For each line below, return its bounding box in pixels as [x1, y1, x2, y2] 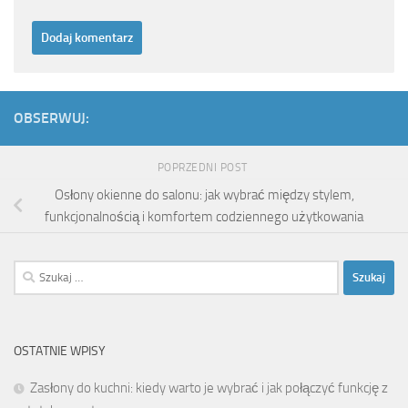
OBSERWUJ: [14, 109, 89, 127]
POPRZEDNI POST [157, 161, 251, 175]
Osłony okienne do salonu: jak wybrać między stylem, [54, 186, 354, 203]
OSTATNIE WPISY [14, 342, 106, 359]
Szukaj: [13, 261, 52, 279]
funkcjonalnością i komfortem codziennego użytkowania [45, 208, 363, 225]
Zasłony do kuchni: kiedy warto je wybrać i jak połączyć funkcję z [30, 379, 388, 396]
